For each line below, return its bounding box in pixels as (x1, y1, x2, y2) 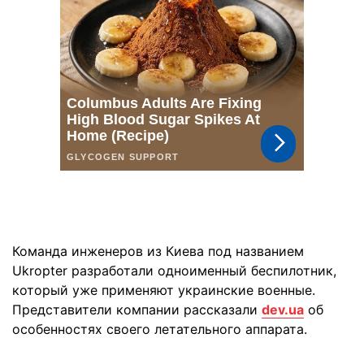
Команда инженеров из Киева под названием (12, 243, 304, 259)
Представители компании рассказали (12, 301, 262, 318)
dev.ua (262, 301, 304, 318)
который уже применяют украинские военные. (12, 282, 315, 298)
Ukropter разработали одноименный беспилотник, (12, 262, 336, 279)
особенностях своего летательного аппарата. (12, 321, 307, 337)
